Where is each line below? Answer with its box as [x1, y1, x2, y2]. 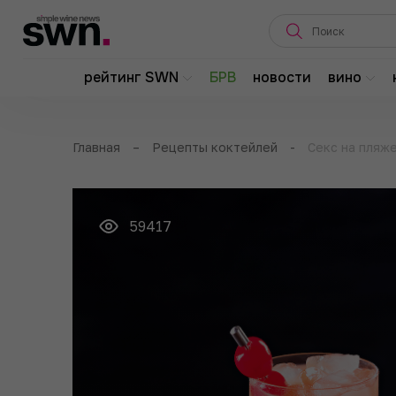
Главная [72, 140, 120, 155]
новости [252, 68, 311, 87]
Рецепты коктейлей [152, 140, 278, 155]
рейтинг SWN [83, 68, 179, 87]
